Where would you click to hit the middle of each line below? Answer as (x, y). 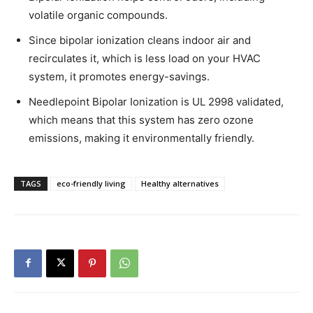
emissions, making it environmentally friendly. (141, 138)
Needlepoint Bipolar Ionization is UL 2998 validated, (156, 101)
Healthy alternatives (180, 183)
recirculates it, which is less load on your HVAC (145, 58)
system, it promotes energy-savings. (119, 76)
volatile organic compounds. (98, 15)
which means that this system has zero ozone (141, 119)
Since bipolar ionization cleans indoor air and (140, 40)
